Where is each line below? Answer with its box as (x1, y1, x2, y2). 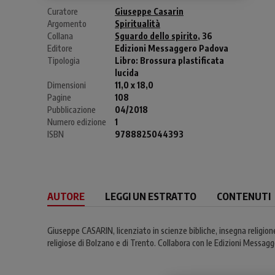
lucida (115, 68, 139, 79)
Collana (47, 31, 73, 42)
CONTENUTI (217, 190, 271, 203)
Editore (47, 43, 72, 54)
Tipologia (47, 55, 80, 66)
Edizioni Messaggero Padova (115, 43, 228, 54)
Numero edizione (47, 117, 106, 128)
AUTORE (47, 190, 85, 203)
